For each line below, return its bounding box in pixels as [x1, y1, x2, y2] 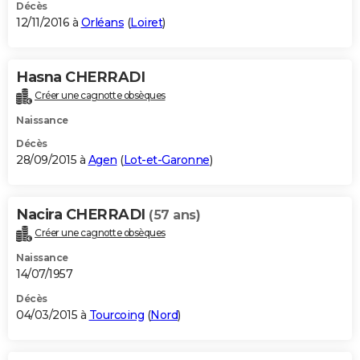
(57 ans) [149, 207, 200, 223]
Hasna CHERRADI [16, 67, 145, 86]
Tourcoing [88, 307, 144, 322]
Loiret [130, 14, 162, 30]
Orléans [80, 14, 124, 30]
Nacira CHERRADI [16, 205, 149, 223]
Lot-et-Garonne [123, 152, 210, 167]
